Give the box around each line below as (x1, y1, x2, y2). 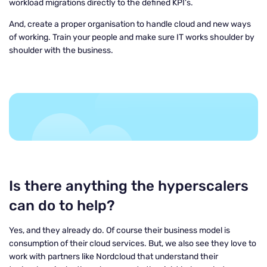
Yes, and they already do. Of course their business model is (9, 225, 230, 235)
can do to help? (9, 197, 115, 214)
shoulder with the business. (9, 45, 115, 55)
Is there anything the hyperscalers (9, 178, 249, 194)
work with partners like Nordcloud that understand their (9, 252, 218, 262)
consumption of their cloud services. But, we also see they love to (9, 238, 256, 249)
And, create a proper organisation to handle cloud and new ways (9, 19, 251, 29)
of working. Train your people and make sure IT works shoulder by (9, 32, 254, 42)
